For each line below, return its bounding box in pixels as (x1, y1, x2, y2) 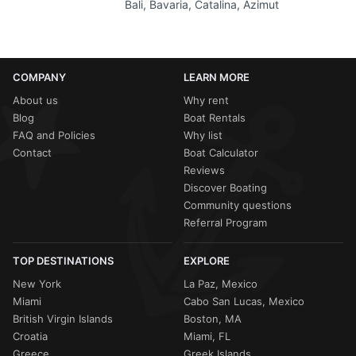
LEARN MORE (184, 71, 250, 84)
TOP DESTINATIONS (13, 254, 114, 268)
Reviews (184, 164, 225, 177)
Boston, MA (184, 312, 242, 326)
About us (13, 94, 58, 107)
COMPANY (13, 71, 66, 84)
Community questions (184, 199, 292, 212)
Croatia (13, 330, 48, 343)
